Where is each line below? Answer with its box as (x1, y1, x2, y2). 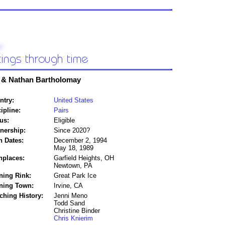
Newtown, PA (54, 162, 92, 170)
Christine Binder (54, 207, 100, 215)
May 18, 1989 (54, 144, 93, 152)
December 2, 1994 (54, 137, 107, 145)
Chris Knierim (54, 214, 93, 222)
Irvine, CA (54, 182, 83, 190)
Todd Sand (54, 199, 85, 207)
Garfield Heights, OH (54, 154, 114, 162)
